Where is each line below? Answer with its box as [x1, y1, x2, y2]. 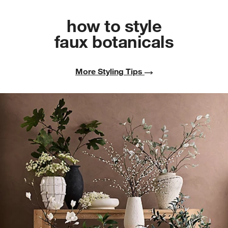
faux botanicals [54, 30, 174, 52]
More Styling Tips [75, 66, 145, 77]
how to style [67, 14, 161, 36]
